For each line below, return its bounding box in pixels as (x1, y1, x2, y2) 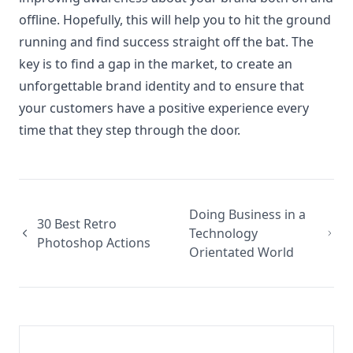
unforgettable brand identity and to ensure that (19, 77, 304, 95)
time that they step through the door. (19, 121, 240, 139)
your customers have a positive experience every (19, 99, 309, 117)
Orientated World (189, 243, 294, 261)
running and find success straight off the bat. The (19, 33, 314, 50)
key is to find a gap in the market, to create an (19, 55, 292, 72)
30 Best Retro (37, 215, 117, 232)
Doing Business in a (189, 206, 306, 223)
